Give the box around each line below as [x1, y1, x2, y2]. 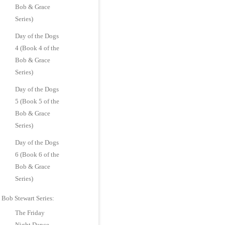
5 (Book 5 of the [15, 97, 60, 105]
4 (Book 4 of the [15, 44, 60, 52]
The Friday [15, 209, 45, 216]
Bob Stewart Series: [2, 194, 55, 202]
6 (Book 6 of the [15, 151, 60, 158]
